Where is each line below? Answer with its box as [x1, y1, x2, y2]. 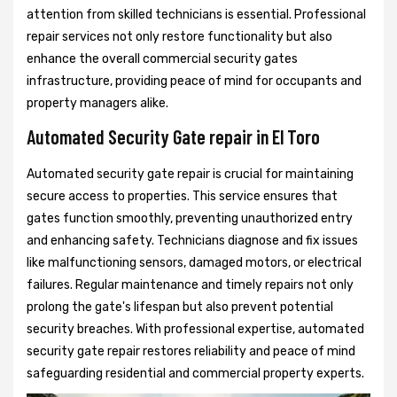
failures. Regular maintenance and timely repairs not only [27, 277, 354, 293]
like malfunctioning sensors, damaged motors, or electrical [27, 255, 362, 271]
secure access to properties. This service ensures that [27, 189, 338, 205]
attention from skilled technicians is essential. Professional [27, 7, 366, 23]
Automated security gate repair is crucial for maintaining [27, 167, 354, 183]
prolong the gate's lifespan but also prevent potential [27, 300, 333, 315]
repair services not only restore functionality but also [27, 29, 332, 45]
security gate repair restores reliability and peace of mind [27, 344, 355, 360]
